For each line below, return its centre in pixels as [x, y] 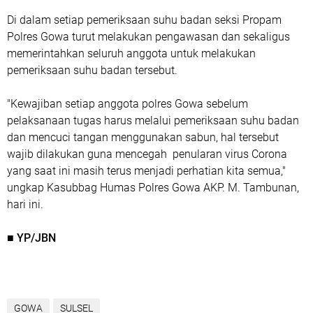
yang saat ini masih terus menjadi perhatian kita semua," [146, 171]
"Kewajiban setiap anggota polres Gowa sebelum [128, 104]
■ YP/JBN [31, 238]
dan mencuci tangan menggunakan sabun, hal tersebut [143, 137]
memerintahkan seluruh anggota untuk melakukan [131, 53]
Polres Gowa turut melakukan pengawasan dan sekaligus [148, 37]
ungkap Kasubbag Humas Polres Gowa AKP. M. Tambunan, [153, 188]
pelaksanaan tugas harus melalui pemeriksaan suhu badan [153, 121]
